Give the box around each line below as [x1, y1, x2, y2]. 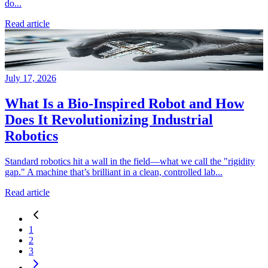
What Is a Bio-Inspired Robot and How [5, 95, 244, 111]
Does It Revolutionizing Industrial [5, 111, 213, 127]
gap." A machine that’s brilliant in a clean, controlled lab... [5, 166, 223, 177]
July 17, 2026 [5, 73, 56, 83]
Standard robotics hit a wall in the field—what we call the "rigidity [5, 156, 255, 166]
